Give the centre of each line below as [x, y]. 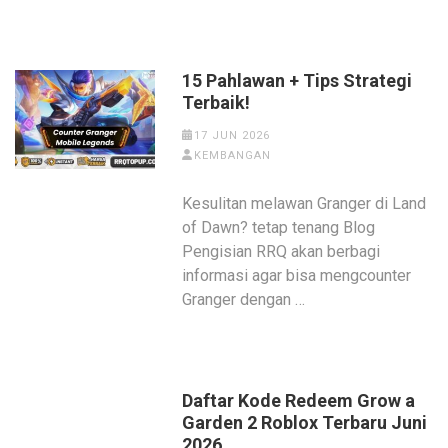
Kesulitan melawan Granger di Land [304, 203]
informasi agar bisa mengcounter [297, 275]
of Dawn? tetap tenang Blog [279, 227]
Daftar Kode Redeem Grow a [299, 400]
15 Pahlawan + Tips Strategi [297, 80]
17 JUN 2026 [231, 135]
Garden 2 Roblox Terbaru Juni [305, 422]
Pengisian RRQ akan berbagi [281, 251]
